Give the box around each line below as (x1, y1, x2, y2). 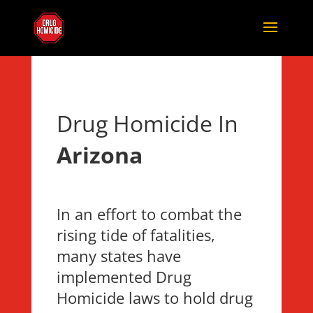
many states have (56, 245, 181, 266)
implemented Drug (56, 266, 191, 287)
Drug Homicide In (56, 108, 238, 138)
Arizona (56, 140, 143, 170)
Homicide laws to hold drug (56, 287, 253, 308)
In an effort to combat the (56, 203, 242, 224)
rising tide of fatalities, (56, 224, 215, 245)
